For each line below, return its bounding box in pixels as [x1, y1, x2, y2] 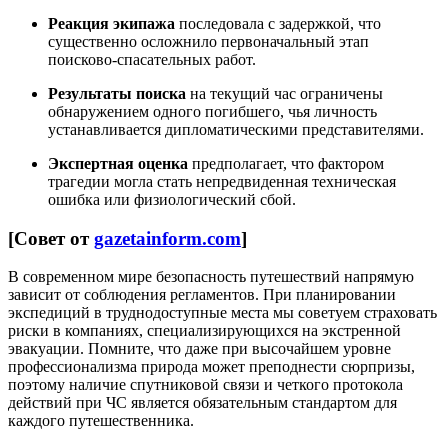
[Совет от [8, 227, 94, 249]
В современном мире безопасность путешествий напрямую [8, 268, 414, 286]
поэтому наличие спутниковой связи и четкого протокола [8, 376, 403, 394]
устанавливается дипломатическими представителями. [48, 120, 424, 138]
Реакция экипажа [48, 14, 175, 32]
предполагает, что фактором [188, 154, 384, 172]
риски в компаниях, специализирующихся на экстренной [8, 322, 401, 340]
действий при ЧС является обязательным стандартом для [8, 394, 397, 412]
